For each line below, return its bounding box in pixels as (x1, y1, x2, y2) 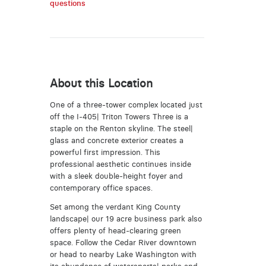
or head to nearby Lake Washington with (49, 250, 197, 259)
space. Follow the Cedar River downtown (49, 238, 197, 248)
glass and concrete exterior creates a (49, 135, 183, 145)
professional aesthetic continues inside (49, 159, 191, 169)
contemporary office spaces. (49, 183, 153, 192)
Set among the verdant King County (49, 202, 180, 212)
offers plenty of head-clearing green (49, 226, 181, 236)
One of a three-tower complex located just (49, 100, 202, 109)
